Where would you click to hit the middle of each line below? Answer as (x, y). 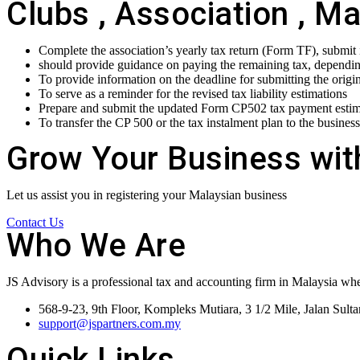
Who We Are (96, 245)
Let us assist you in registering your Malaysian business (147, 195)
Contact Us (35, 222)
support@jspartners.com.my (110, 323)
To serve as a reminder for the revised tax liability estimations (193, 94)
